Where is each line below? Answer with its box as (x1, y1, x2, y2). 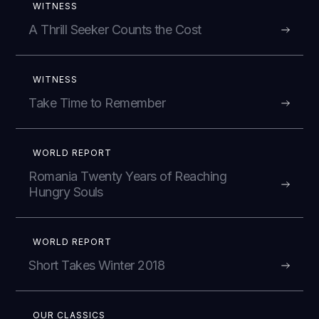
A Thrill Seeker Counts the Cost (28, 22, 202, 37)
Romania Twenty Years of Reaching (28, 169, 227, 184)
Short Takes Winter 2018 (28, 258, 164, 273)
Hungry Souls (28, 184, 103, 199)
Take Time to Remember (28, 95, 166, 110)
